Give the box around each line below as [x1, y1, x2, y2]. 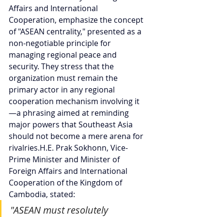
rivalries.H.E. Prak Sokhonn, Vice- [9, 142, 128, 153]
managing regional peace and [9, 49, 119, 60]
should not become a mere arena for [9, 130, 145, 141]
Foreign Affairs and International [9, 165, 129, 176]
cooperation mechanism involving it [9, 95, 139, 107]
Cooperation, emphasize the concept [9, 14, 145, 25]
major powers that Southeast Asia [9, 119, 135, 130]
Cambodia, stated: [9, 188, 75, 200]
